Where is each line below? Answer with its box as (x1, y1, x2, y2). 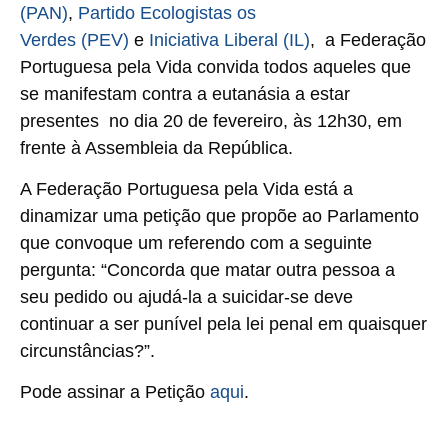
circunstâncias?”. (20, 341, 155, 362)
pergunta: (20, 260, 101, 281)
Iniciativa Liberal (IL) (149, 29, 310, 50)
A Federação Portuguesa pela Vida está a (20, 179, 353, 200)
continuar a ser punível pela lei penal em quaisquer (20, 314, 427, 335)
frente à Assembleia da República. (20, 137, 293, 158)
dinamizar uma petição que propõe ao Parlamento (20, 206, 419, 227)
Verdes (20, 29, 81, 50)
